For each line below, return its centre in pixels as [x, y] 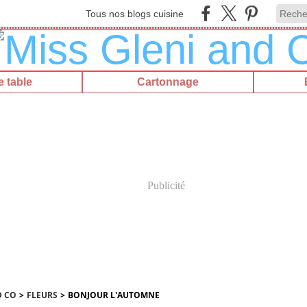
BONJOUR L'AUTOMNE [113, 295]
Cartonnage [168, 82]
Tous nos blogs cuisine [135, 13]
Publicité [166, 185]
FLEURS [42, 295]
